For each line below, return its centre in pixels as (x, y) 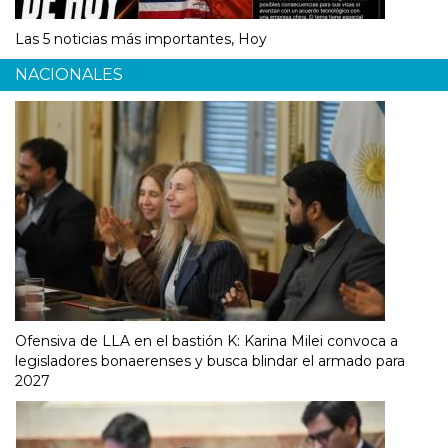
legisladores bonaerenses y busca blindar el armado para (210, 361)
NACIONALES (69, 75)
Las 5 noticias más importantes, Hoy (141, 39)
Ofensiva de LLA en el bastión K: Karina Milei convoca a (206, 341)
